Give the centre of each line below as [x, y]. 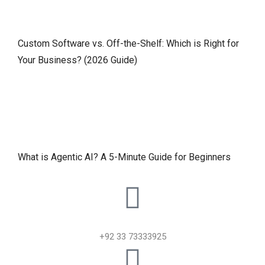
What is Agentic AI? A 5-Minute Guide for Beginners [124, 157]
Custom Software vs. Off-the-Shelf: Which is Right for [128, 43]
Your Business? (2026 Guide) [77, 60]
